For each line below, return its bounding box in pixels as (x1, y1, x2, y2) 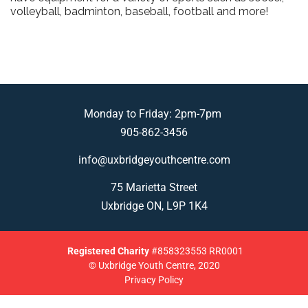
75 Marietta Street (111, 180, 197, 194)
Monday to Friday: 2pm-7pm (84, 107, 224, 120)
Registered (65, 245, 115, 256)
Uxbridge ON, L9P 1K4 (100, 199, 208, 212)
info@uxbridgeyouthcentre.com (78, 153, 230, 166)
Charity (115, 245, 149, 256)
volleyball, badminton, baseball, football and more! (10, 4, 268, 18)
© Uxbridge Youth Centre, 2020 (88, 260, 220, 272)
